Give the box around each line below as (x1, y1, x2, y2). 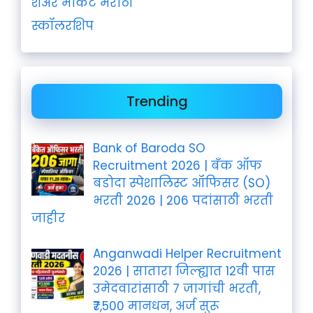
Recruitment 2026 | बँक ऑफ (92, 157, 262, 174)
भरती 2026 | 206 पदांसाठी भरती (92, 192, 273, 209)
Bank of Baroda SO (92, 140, 205, 156)
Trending (126, 92, 188, 111)
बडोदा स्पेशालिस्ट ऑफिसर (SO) (92, 175, 270, 191)
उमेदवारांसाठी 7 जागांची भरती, (92, 279, 261, 297)
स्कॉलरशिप (31, 17, 94, 34)
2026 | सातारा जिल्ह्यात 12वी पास (92, 262, 275, 279)
